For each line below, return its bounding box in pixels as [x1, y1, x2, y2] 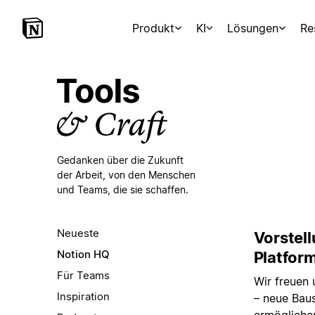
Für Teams [56, 269, 110, 282]
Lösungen [227, 21, 279, 35]
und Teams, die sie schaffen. [56, 184, 188, 195]
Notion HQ [56, 247, 110, 261]
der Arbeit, [56, 169, 108, 181]
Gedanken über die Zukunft [56, 154, 184, 166]
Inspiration [56, 290, 110, 303]
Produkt [132, 21, 175, 35]
